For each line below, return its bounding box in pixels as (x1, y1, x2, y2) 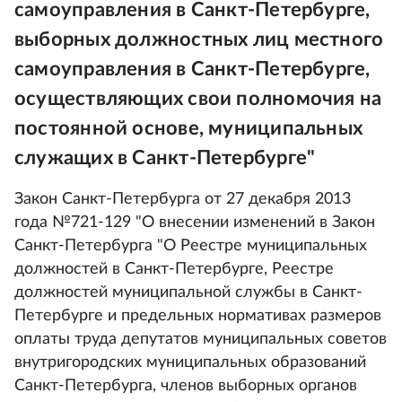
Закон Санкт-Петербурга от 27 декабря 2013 (14, 191, 351, 207)
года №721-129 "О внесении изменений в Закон (14, 214, 375, 231)
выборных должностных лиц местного (14, 30, 384, 49)
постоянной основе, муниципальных (14, 118, 363, 138)
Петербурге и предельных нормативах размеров (14, 308, 381, 324)
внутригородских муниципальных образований (14, 354, 366, 371)
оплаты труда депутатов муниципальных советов (14, 331, 387, 347)
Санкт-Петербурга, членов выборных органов (14, 378, 357, 394)
